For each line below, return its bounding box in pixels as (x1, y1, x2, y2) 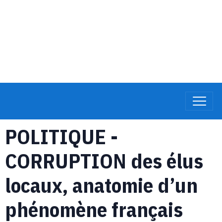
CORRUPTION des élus (5, 148, 203, 174)
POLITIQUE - (5, 123, 118, 150)
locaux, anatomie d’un (5, 172, 198, 198)
